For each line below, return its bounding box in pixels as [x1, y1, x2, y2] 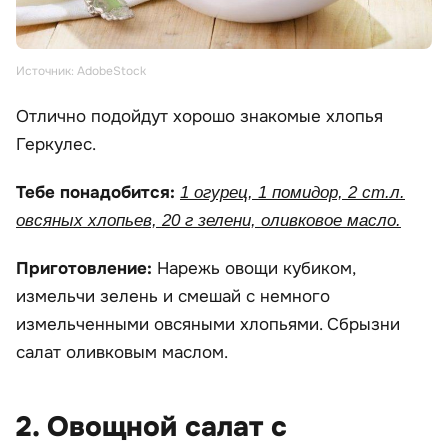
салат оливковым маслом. [16, 341, 228, 363]
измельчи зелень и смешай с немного [16, 285, 330, 307]
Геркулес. [16, 133, 96, 155]
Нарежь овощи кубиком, [157, 257, 355, 279]
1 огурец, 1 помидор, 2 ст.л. [180, 182, 405, 202]
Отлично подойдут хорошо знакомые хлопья [16, 105, 383, 127]
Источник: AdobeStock [16, 62, 146, 79]
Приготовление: [16, 257, 157, 279]
